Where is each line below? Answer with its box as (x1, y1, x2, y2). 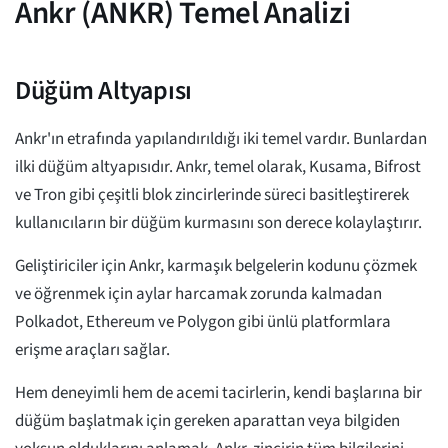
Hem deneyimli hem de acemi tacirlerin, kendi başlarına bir (15, 381, 422, 406)
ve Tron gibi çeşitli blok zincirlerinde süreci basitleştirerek (15, 183, 409, 208)
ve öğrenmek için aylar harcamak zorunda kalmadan (15, 282, 382, 307)
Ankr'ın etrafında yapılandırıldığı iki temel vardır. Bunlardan (15, 127, 427, 152)
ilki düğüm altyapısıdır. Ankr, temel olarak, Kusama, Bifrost (15, 155, 421, 180)
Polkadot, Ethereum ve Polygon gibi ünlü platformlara (15, 310, 391, 335)
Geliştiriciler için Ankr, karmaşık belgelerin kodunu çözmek (15, 254, 417, 279)
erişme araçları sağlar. (15, 338, 173, 363)
